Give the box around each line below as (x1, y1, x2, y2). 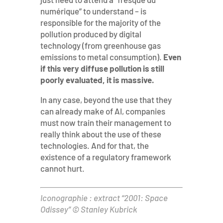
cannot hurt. (40, 163, 85, 173)
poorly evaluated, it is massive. (40, 75, 154, 85)
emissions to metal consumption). (40, 52, 163, 62)
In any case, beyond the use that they (40, 95, 172, 105)
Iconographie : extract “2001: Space (40, 193, 168, 203)
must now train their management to (40, 117, 171, 127)
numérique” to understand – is (40, 6, 146, 16)
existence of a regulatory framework (40, 152, 171, 162)
